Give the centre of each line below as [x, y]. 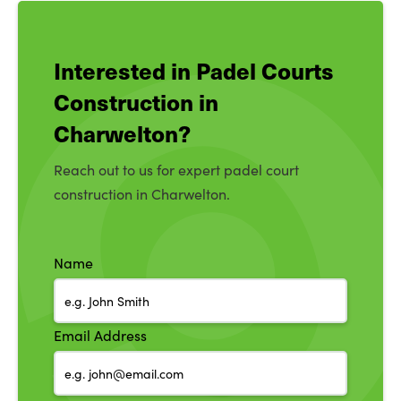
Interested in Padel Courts [194, 70]
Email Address [100, 335]
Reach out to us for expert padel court [176, 170]
